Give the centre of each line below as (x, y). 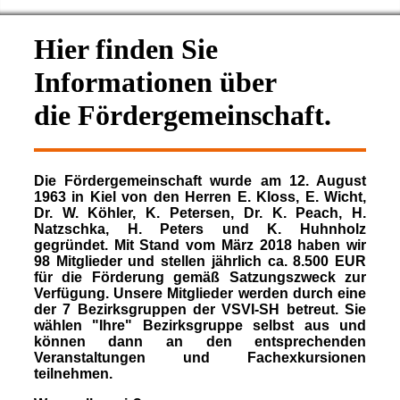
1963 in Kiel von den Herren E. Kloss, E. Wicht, (200, 196)
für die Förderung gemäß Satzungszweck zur (200, 277)
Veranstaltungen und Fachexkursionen (200, 357)
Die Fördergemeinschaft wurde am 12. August (200, 180)
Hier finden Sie (125, 49)
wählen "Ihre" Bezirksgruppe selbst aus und (200, 325)
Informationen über (154, 82)
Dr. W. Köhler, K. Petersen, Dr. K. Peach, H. (200, 212)
